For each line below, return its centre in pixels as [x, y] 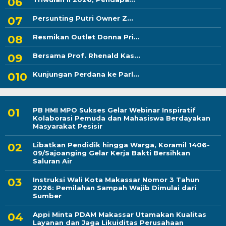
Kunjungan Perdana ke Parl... [86, 74]
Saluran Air [52, 161]
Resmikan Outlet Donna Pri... [86, 37]
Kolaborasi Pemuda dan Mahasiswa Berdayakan [122, 118]
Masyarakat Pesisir [68, 126]
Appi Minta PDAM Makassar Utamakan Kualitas [120, 215]
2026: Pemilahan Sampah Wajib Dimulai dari [115, 188]
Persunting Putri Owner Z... [83, 18]
